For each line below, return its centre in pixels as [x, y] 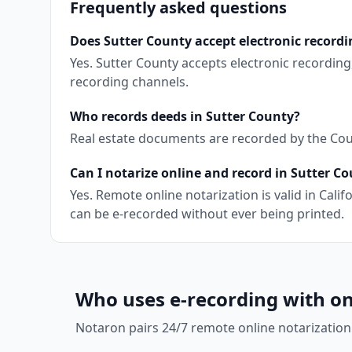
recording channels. [129, 82]
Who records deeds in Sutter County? [185, 116]
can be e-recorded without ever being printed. [207, 214]
